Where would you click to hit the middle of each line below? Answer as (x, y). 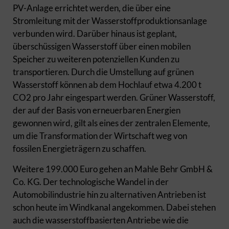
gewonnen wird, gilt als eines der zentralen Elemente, (111, 123)
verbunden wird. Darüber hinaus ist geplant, (95, 33)
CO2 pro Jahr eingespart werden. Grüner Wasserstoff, (114, 97)
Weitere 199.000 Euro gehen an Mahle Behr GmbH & (113, 169)
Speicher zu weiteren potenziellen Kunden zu (96, 59)
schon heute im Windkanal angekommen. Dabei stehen (114, 207)
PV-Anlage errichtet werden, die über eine (92, 8)
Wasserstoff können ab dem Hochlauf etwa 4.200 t (107, 85)
